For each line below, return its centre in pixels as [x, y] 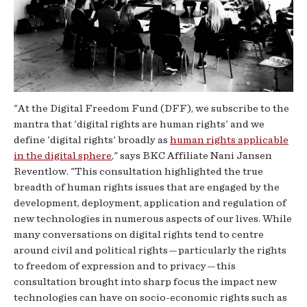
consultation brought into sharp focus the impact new [145, 282]
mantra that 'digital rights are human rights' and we [139, 124]
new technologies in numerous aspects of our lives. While [153, 219]
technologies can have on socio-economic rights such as [150, 298]
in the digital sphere [63, 156]
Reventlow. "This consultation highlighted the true [138, 172]
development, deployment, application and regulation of [150, 203]
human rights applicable [229, 140]
